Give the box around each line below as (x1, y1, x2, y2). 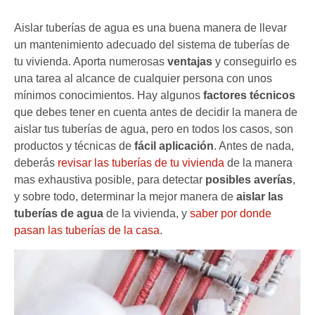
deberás (14, 157, 58, 169)
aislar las (236, 191, 283, 203)
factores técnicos (203, 89, 295, 102)
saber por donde (190, 207, 271, 220)
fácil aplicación (134, 140, 214, 153)
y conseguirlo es (212, 56, 297, 68)
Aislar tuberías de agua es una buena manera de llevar (14, 22, 287, 34)
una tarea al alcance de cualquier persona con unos (14, 72, 272, 85)
